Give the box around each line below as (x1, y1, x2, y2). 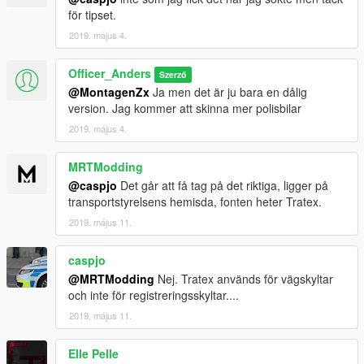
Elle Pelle (68, 344, 119, 362)
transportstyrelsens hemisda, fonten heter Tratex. (68, 193, 322, 210)
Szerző (159, 67, 187, 80)
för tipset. (68, 6, 116, 23)
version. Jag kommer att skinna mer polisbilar (68, 99, 301, 116)
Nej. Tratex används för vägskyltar (154, 270, 333, 287)
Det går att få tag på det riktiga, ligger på (117, 176, 328, 193)
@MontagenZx (68, 83, 149, 100)
